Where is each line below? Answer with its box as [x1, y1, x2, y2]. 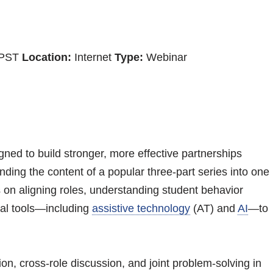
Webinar [143, 51, 187, 63]
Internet [71, 51, 115, 63]
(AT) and [190, 202, 238, 214]
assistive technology [91, 202, 190, 214]
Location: [21, 51, 71, 63]
